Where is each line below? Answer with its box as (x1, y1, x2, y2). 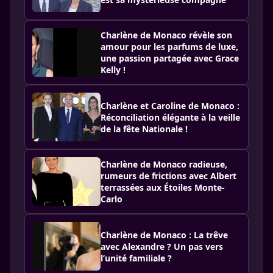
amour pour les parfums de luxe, (101, 41, 238, 52)
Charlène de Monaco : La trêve (101, 229, 228, 241)
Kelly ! (101, 64, 126, 76)
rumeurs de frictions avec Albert (101, 170, 236, 182)
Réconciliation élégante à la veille (101, 111, 240, 123)
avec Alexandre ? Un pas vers (101, 240, 223, 252)
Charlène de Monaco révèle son (101, 29, 232, 41)
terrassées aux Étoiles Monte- (101, 182, 225, 193)
